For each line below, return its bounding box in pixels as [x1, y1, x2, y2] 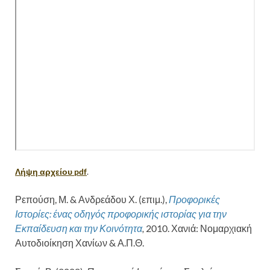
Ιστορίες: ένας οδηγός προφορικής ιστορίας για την [15, 207, 227, 219]
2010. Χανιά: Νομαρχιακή [144, 222, 252, 234]
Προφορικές [169, 193, 220, 205]
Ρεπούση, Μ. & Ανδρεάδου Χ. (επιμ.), [15, 193, 169, 205]
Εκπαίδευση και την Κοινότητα [15, 222, 142, 234]
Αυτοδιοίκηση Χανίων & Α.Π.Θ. [15, 236, 144, 248]
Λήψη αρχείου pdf [15, 166, 87, 177]
